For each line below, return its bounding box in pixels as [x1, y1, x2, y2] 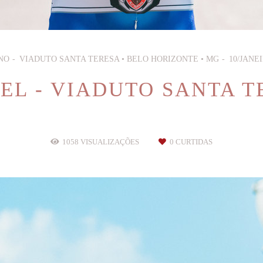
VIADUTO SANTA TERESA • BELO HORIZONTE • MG [19, 55, 219, 63]
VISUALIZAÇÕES [79, 138, 141, 146]
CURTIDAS [174, 138, 213, 146]
